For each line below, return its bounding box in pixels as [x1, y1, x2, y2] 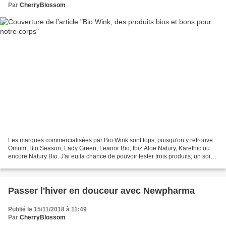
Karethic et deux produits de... [8, 160, 89, 168]
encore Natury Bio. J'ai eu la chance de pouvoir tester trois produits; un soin [8, 152, 214, 160]
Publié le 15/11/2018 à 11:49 [8, 205, 87, 213]
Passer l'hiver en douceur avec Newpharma [8, 185, 195, 196]
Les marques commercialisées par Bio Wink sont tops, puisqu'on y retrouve [8, 136, 213, 144]
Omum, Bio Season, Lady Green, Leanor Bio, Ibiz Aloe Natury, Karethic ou [8, 144, 210, 152]
